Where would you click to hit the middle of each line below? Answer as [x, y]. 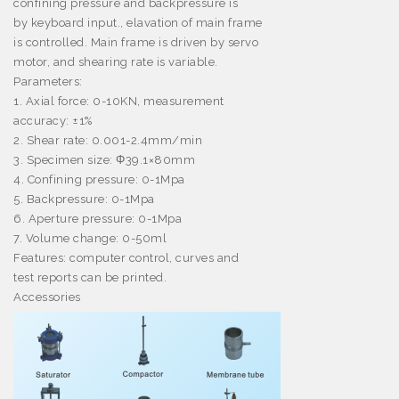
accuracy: [43, 121]
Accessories [47, 297]
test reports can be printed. [90, 278]
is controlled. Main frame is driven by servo [136, 43]
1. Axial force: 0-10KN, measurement [119, 102]
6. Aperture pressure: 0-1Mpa [98, 219]
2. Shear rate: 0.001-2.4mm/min [108, 141]
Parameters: [48, 82]
